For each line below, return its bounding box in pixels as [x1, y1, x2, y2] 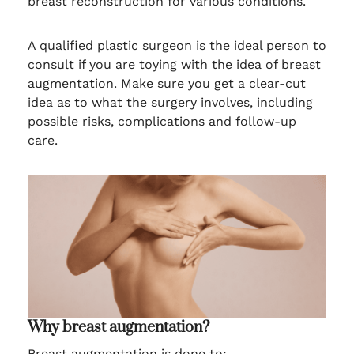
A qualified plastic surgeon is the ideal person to [27, 38, 326, 53]
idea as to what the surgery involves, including [27, 95, 317, 110]
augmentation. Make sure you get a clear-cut [27, 76, 306, 91]
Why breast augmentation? [27, 318, 209, 338]
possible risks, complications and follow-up [27, 114, 296, 129]
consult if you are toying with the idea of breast [27, 57, 325, 72]
